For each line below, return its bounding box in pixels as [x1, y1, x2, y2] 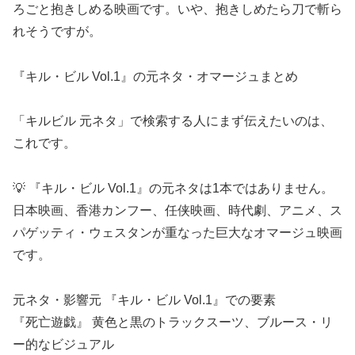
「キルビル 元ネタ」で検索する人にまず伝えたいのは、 [13, 114, 333, 128]
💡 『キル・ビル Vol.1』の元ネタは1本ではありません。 [13, 181, 334, 196]
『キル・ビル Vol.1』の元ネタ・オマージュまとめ [13, 69, 298, 83]
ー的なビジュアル [13, 338, 114, 352]
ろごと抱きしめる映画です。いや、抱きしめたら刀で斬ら [13, 2, 342, 16]
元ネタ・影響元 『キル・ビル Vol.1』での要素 [13, 293, 276, 307]
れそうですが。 [13, 24, 101, 38]
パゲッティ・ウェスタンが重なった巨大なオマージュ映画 [13, 226, 342, 240]
